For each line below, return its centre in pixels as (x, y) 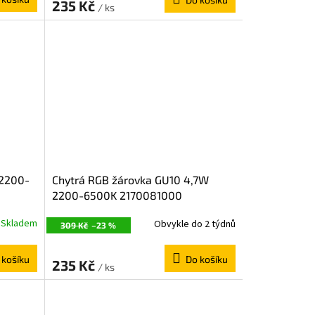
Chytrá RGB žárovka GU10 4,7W (130, 180)
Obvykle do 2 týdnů (194, 224)
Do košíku (206, 259)
